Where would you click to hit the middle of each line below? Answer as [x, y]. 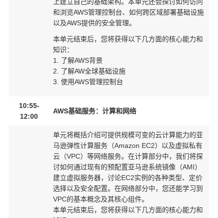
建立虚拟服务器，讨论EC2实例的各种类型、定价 [128, 178]
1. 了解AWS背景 [78, 61]
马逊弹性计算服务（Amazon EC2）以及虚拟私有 [128, 145]
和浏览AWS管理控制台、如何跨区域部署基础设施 [128, 12]
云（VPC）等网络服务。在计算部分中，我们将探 [128, 156]
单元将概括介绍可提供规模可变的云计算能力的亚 [128, 135]
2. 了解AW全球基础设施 [89, 71]
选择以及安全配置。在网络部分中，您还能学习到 [128, 188]
